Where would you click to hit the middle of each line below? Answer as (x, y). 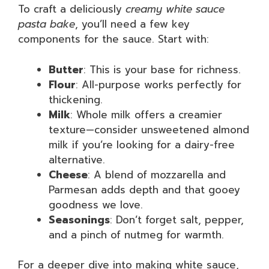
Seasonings (79, 219)
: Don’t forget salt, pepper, (177, 219)
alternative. (77, 159)
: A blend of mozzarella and (157, 174)
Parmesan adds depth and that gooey (144, 189)
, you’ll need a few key (132, 24)
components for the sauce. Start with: (113, 39)
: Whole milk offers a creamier (146, 114)
